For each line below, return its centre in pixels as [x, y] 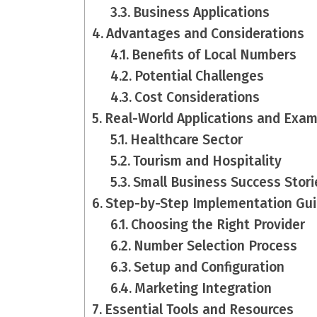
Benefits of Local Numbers [214, 55]
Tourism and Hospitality [208, 161]
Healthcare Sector [187, 140]
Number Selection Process [216, 246]
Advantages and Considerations [205, 34]
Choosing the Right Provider [218, 225]
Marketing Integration [203, 289]
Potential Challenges [200, 76]
